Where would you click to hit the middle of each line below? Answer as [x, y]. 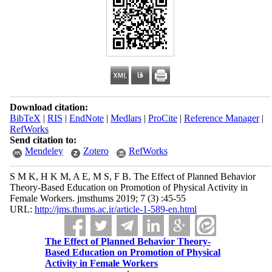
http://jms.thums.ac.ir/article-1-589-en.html [115, 209]
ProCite [162, 118]
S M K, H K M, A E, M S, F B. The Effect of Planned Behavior [132, 176]
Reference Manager [221, 118]
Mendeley [44, 151]
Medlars [126, 118]
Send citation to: [43, 140]
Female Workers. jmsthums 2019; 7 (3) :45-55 [97, 198]
